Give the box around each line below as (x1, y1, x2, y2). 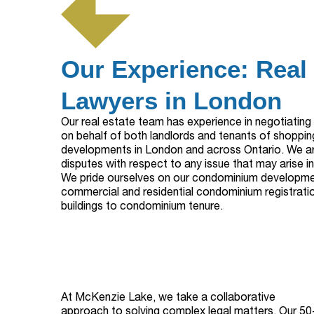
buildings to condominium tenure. (61, 202, 223, 214)
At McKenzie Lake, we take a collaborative (61, 293, 275, 305)
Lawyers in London (61, 87, 282, 115)
